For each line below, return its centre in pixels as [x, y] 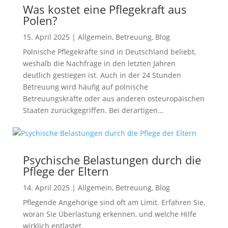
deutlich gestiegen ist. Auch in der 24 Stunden [102, 75]
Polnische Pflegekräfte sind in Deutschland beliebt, [109, 52]
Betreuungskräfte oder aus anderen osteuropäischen [113, 98]
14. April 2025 [46, 188]
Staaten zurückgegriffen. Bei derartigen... [93, 110]
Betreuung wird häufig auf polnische [85, 87]
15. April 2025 [46, 37]
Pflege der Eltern [66, 171]
